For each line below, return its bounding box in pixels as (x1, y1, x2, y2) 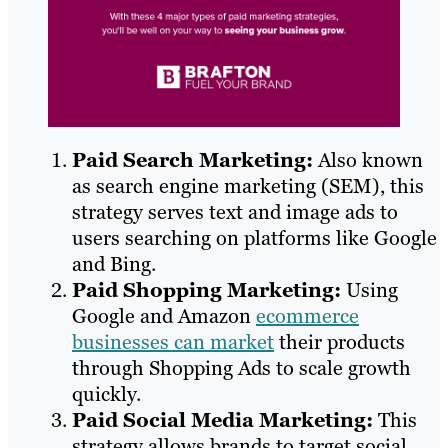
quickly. (72, 380, 141, 407)
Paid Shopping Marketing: (72, 276, 346, 303)
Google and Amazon (72, 302, 256, 329)
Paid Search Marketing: (72, 146, 318, 173)
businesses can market (72, 328, 274, 355)
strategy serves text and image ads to (72, 198, 398, 225)
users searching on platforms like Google (72, 224, 437, 251)
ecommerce (256, 302, 359, 329)
